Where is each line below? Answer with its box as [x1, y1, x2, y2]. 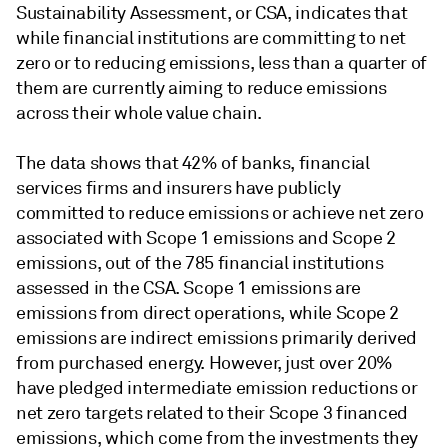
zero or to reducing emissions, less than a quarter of [16, 52, 427, 74]
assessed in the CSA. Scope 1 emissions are [16, 277, 361, 299]
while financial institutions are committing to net [16, 27, 407, 49]
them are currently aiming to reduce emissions [16, 77, 387, 99]
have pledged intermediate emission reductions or [16, 377, 418, 399]
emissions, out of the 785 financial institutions [16, 252, 384, 274]
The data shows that [16, 152, 182, 174]
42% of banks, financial [181, 152, 370, 174]
